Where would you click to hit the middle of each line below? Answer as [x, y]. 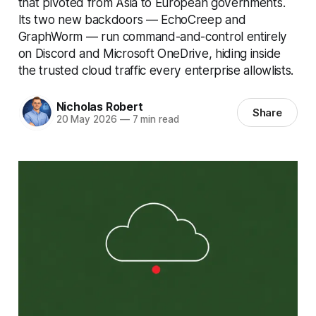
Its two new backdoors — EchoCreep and [132, 19]
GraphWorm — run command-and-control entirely [153, 36]
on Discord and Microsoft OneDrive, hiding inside [149, 53]
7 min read [154, 120]
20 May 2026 [86, 120]
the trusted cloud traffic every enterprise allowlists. [156, 70]
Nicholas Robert [99, 107]
